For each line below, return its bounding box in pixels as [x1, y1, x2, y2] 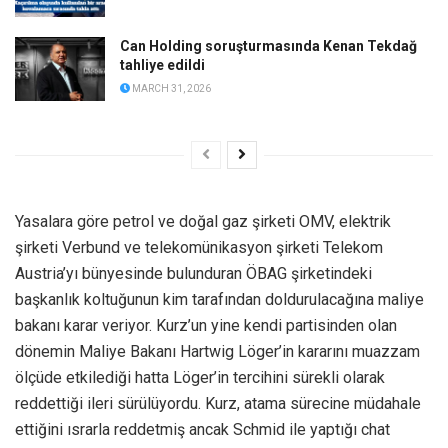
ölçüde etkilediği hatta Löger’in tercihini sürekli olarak [15, 368, 385, 388]
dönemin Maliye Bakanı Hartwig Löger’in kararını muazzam [15, 342, 420, 362]
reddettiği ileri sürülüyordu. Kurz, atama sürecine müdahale [15, 394, 421, 414]
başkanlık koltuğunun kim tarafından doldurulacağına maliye [15, 290, 424, 310]
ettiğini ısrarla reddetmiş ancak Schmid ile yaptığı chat [15, 420, 390, 440]
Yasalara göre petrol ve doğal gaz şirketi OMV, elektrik [15, 212, 391, 232]
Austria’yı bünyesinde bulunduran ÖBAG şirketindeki [15, 264, 372, 284]
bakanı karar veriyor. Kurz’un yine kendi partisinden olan [15, 316, 397, 336]
